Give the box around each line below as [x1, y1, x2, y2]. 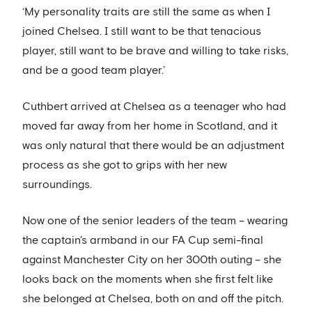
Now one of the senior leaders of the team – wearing [22, 215, 288, 227]
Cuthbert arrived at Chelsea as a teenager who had [22, 101, 286, 113]
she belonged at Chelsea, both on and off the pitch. [22, 293, 283, 305]
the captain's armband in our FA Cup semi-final [22, 235, 263, 247]
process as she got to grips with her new [22, 159, 227, 171]
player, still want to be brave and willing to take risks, [22, 45, 288, 57]
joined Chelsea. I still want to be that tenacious [22, 26, 261, 38]
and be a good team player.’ [22, 65, 165, 77]
